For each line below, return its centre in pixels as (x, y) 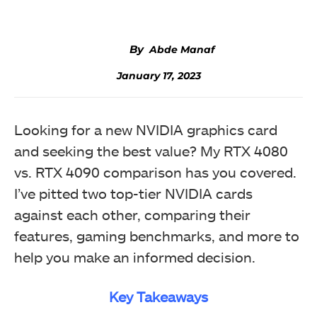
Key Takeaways (158, 296)
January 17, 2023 (158, 76)
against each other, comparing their (132, 214)
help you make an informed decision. (135, 257)
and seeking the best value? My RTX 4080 (151, 151)
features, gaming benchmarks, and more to (157, 236)
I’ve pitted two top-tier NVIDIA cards (133, 193)
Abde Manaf (182, 50)
